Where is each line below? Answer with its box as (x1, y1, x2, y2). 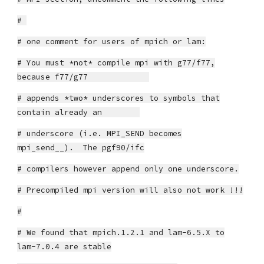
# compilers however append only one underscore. (17, 164, 239, 174)
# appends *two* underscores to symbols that (17, 93, 220, 103)
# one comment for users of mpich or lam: (17, 37, 206, 47)
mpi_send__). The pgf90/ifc (17, 143, 145, 153)
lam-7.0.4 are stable (17, 242, 112, 252)
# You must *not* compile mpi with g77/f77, (17, 58, 216, 68)
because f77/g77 (17, 72, 150, 82)
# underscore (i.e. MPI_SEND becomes (17, 128, 183, 138)
